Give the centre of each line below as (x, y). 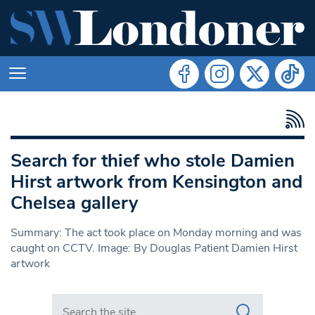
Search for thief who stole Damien (153, 160)
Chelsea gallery (74, 202)
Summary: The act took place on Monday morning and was (156, 232)
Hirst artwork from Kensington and (156, 181)
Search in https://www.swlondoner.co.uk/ (154, 301)
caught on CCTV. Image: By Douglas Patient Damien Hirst (154, 248)
